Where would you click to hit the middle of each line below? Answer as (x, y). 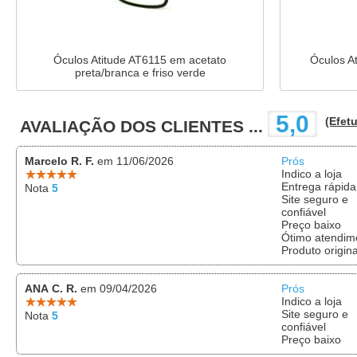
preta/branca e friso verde (140, 72)
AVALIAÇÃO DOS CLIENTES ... (144, 126)
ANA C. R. (51, 288)
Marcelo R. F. (59, 161)
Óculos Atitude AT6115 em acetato (140, 59)
